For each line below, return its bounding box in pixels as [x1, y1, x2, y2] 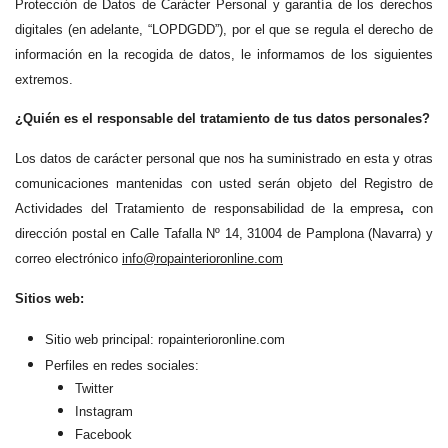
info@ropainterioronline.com [122, 251, 283, 267]
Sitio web [45, 331, 102, 347]
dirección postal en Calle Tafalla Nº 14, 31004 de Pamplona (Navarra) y [15, 226, 433, 242]
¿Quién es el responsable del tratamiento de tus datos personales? [15, 111, 430, 127]
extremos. [15, 71, 73, 87]
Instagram [75, 403, 133, 419]
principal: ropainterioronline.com [102, 331, 285, 347]
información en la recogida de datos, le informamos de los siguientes [15, 46, 433, 62]
